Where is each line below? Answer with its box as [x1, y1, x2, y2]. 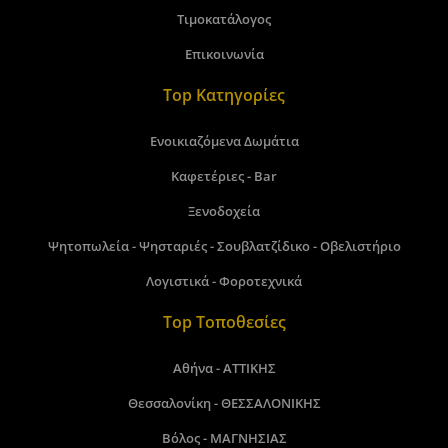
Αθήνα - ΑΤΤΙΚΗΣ [172, 359, 276, 378]
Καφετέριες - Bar [171, 167, 277, 186]
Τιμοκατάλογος [177, 10, 271, 29]
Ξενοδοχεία [188, 202, 260, 221]
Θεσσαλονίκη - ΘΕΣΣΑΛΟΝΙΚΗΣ [127, 394, 321, 413]
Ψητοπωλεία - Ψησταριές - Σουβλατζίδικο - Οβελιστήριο [47, 237, 401, 256]
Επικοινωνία [184, 45, 264, 64]
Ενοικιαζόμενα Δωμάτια [149, 132, 299, 151]
